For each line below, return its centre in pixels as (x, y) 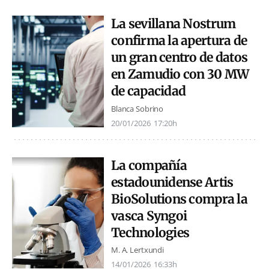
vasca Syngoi (149, 216)
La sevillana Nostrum (174, 24)
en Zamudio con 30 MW (180, 74)
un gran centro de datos (180, 58)
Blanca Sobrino (138, 108)
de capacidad (149, 91)
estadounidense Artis (172, 182)
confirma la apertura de (179, 41)
